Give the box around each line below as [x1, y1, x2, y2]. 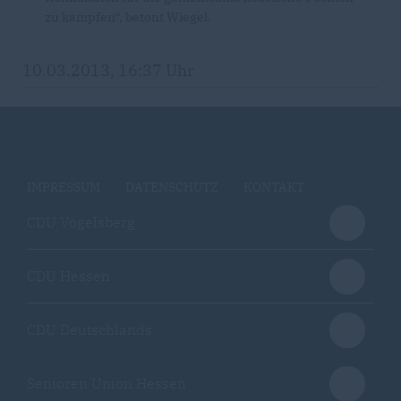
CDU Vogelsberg [27, 213, 135, 231]
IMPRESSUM [27, 179, 100, 195]
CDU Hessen [27, 267, 110, 285]
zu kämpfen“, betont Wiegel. [45, 9, 211, 25]
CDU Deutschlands [27, 320, 152, 338]
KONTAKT [243, 179, 304, 195]
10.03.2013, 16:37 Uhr [22, 60, 194, 81]
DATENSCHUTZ [125, 179, 218, 195]
